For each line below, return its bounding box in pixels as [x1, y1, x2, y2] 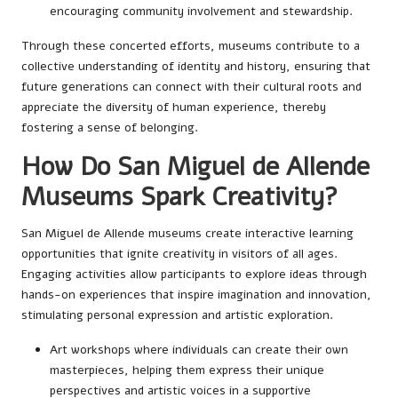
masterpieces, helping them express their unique [50, 361, 324, 378]
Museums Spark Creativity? [21, 179, 338, 214]
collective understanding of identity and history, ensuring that [21, 57, 370, 75]
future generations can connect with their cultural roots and [21, 77, 362, 95]
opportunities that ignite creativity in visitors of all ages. [21, 244, 338, 262]
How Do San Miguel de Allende [21, 148, 370, 184]
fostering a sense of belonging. [21, 118, 198, 136]
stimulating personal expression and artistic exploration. [21, 306, 333, 323]
